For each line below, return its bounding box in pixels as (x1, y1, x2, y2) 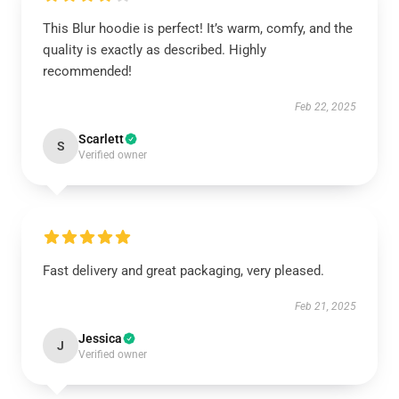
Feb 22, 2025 (295, 101, 356, 113)
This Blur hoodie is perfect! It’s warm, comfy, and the (43, 20, 353, 37)
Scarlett (78, 132, 124, 146)
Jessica (78, 331, 122, 346)
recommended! (43, 63, 132, 79)
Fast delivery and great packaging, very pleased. (43, 263, 324, 279)
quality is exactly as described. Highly (43, 42, 266, 58)
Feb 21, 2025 (295, 300, 356, 313)
